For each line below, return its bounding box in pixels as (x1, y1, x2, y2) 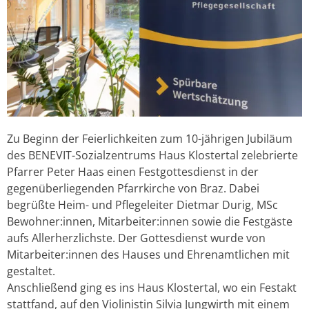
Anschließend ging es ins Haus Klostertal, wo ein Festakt (7, 280, 297, 296)
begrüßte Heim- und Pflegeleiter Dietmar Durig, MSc (7, 197, 278, 213)
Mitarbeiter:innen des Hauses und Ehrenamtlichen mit (7, 247, 290, 263)
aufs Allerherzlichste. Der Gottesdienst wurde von (7, 230, 266, 246)
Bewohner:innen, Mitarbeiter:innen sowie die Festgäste (7, 214, 292, 230)
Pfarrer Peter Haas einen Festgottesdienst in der (7, 164, 259, 180)
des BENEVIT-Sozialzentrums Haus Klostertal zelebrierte (7, 148, 298, 163)
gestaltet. (7, 263, 58, 279)
